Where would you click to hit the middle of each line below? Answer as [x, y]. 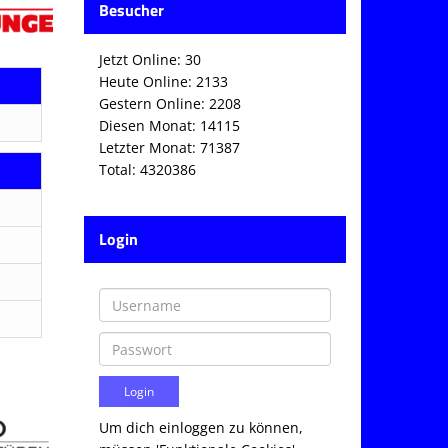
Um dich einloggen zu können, [200, 427]
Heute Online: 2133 [163, 81]
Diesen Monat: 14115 [169, 125]
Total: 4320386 [147, 169]
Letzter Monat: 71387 [169, 147]
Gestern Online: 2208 [169, 103]
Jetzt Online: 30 [149, 59]
